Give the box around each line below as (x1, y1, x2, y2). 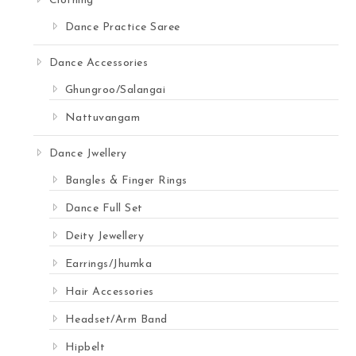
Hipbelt (64, 342, 106, 354)
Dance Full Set (64, 203, 143, 215)
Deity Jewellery (64, 230, 145, 243)
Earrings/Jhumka (64, 258, 153, 271)
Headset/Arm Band (64, 314, 168, 327)
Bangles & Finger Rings (64, 175, 188, 188)
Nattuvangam (64, 112, 141, 125)
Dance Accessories (48, 57, 149, 70)
